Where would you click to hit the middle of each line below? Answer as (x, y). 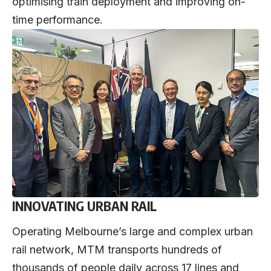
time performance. (57, 19)
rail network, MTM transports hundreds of (117, 250)
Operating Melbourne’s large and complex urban (132, 232)
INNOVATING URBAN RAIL (84, 205)
